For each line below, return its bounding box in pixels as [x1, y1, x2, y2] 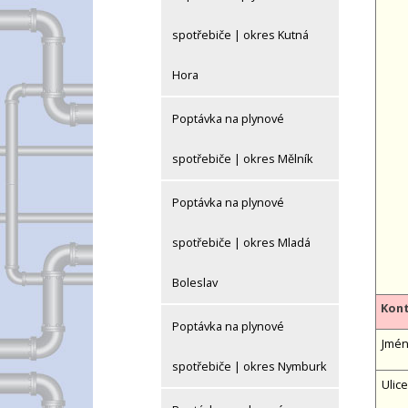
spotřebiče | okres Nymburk [172, 358, 327, 375]
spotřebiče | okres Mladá [172, 234, 311, 251]
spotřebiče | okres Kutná [172, 26, 309, 44]
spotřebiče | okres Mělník [172, 150, 313, 168]
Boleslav [172, 274, 218, 291]
